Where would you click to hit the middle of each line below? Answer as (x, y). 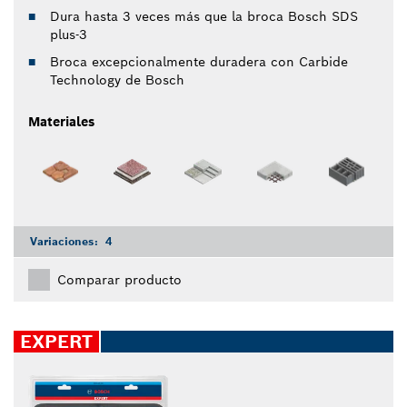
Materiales (61, 122)
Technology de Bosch (117, 80)
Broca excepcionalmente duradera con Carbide (199, 62)
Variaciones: (66, 241)
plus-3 (69, 35)
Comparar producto (119, 279)
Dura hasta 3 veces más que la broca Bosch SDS (204, 17)
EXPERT (56, 341)
